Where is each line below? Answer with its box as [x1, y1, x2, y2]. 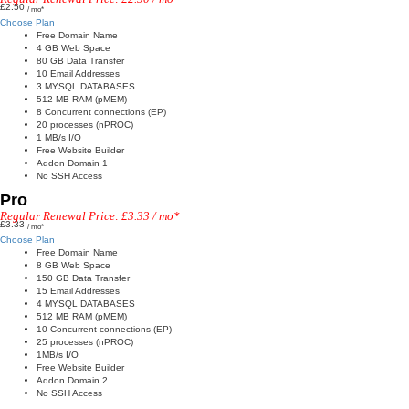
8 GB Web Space [37, 260, 110, 270]
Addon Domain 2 [37, 375, 108, 385]
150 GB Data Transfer [37, 273, 130, 283]
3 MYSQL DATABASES [37, 81, 135, 91]
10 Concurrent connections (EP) [37, 324, 172, 334]
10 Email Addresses [37, 68, 120, 79]
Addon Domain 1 [37, 158, 108, 168]
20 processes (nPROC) [37, 120, 133, 130]
